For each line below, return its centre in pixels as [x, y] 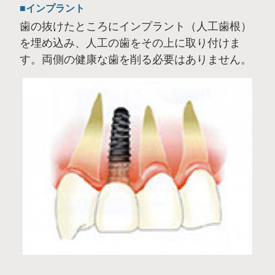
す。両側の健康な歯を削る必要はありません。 [136, 59]
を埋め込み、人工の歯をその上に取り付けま [130, 43]
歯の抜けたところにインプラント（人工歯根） [136, 26]
